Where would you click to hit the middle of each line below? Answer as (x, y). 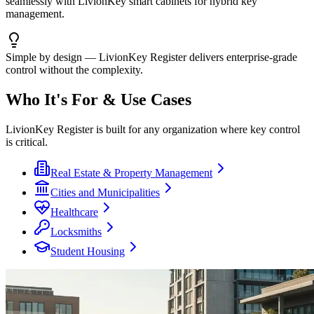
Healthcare (74, 212)
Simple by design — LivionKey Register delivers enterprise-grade (151, 57)
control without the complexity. (74, 69)
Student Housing (88, 251)
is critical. (27, 142)
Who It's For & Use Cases (98, 99)
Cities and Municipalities (105, 192)
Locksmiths (76, 231)
